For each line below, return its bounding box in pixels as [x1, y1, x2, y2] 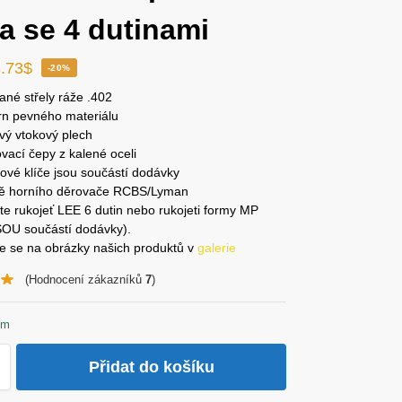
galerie [197, 240, 237, 255]
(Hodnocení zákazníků [24, 273, 145, 287]
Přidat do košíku [88, 358, 214, 377]
